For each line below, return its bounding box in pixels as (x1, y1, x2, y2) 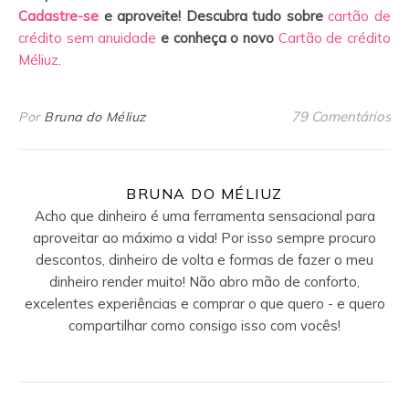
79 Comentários (291, 108, 391, 125)
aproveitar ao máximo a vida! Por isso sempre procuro (33, 229, 376, 246)
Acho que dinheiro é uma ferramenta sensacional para (34, 207, 375, 225)
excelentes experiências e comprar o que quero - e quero (24, 295, 385, 312)
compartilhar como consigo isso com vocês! (68, 317, 341, 334)
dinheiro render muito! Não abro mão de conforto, (49, 273, 360, 290)
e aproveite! (99, 7, 186, 25)
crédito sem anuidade (18, 29, 157, 47)
